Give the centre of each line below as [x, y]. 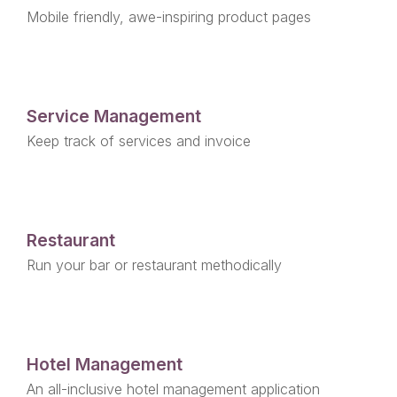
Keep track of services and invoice [139, 141]
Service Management [114, 116]
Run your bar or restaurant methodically [154, 265]
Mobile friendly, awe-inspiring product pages [169, 17]
